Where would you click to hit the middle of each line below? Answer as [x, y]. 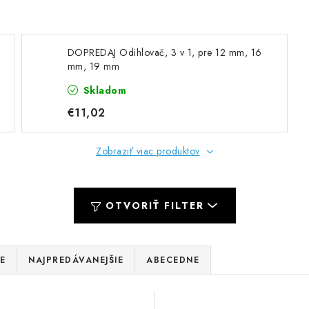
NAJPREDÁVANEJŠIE [76, 260]
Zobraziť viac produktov [148, 151]
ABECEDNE [173, 260]
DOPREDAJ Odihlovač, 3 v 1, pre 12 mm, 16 [165, 52]
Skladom [103, 90]
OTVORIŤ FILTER [154, 206]
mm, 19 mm [93, 66]
